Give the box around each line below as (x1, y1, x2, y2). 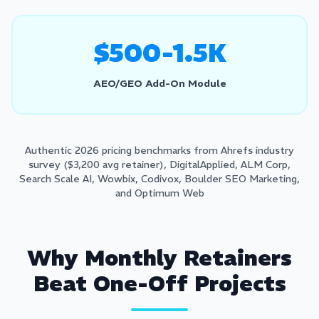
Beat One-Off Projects (33, 271, 286, 297)
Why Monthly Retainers (27, 245, 292, 271)
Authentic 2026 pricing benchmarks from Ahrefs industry (25, 144, 294, 157)
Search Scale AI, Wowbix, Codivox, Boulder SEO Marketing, (19, 172, 300, 185)
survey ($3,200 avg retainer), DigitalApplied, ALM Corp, (28, 158, 291, 171)
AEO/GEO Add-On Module (93, 77, 226, 90)
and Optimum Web (115, 187, 204, 199)
